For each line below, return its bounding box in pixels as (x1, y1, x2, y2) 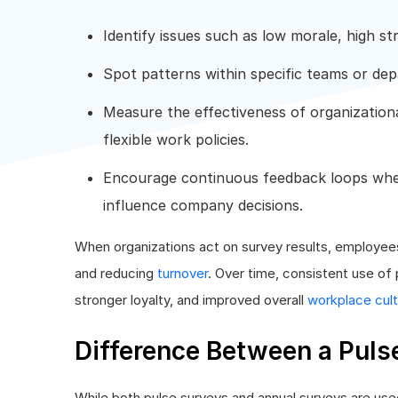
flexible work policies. (103, 130, 249, 148)
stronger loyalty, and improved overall (75, 291, 307, 308)
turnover (157, 264, 208, 282)
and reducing (75, 264, 157, 282)
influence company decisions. (103, 195, 303, 214)
